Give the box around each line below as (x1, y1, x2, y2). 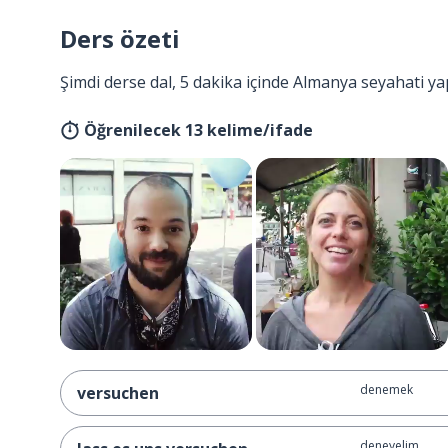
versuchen (77, 382, 159, 404)
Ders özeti (60, 22, 180, 55)
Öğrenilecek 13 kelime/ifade (84, 119, 313, 141)
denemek (359, 381, 413, 398)
